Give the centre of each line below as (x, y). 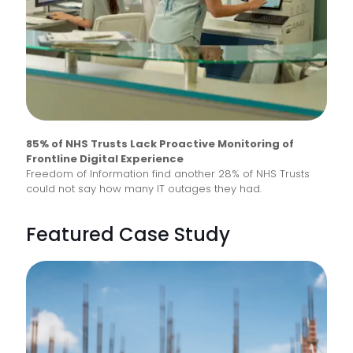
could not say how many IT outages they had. (144, 188)
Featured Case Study (128, 234)
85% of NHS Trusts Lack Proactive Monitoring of (160, 143)
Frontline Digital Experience (105, 158)
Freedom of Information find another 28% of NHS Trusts (168, 173)
